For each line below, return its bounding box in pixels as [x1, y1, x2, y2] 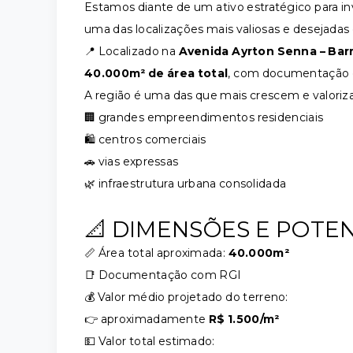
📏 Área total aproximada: [84, 246, 229, 260]
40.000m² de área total [84, 66, 229, 80]
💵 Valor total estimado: [84, 334, 215, 348]
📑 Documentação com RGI [84, 268, 242, 282]
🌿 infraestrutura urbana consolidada [84, 176, 287, 191]
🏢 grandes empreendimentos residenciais [84, 110, 324, 124]
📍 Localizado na [84, 44, 179, 58]
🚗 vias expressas [84, 154, 179, 169]
